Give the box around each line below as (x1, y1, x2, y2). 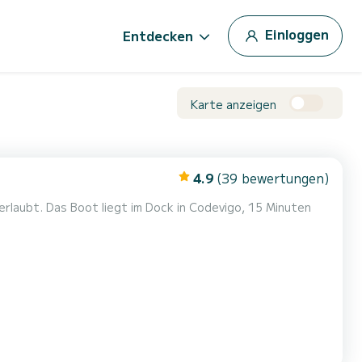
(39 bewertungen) (217, 168, 330, 187)
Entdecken (123, 26, 193, 45)
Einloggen (265, 23, 329, 44)
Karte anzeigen (191, 95, 276, 112)
